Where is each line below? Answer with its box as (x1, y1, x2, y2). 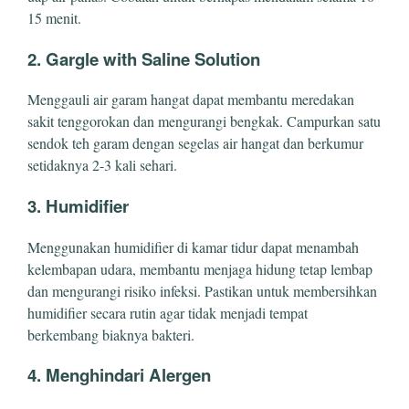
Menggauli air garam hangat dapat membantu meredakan (27, 89, 354, 110)
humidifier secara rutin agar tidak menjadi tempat (27, 302, 308, 322)
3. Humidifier (27, 194, 129, 218)
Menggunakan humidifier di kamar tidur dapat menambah (27, 236, 359, 257)
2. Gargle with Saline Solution (27, 46, 260, 71)
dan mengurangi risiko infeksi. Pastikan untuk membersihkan (27, 280, 377, 300)
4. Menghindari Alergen (27, 362, 211, 388)
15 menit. (27, 7, 81, 27)
